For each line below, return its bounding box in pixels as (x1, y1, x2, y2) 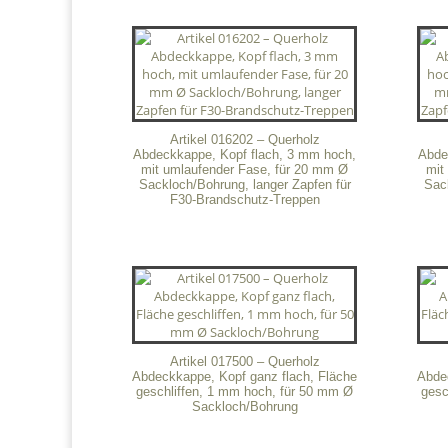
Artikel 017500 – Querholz (169, 354, 320, 370)
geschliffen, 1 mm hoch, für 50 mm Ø (136, 384, 354, 400)
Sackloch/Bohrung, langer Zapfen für (138, 176, 351, 192)
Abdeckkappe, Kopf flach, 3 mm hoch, (133, 146, 357, 162)
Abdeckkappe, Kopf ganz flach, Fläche (132, 369, 358, 385)
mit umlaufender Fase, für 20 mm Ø (141, 161, 349, 177)
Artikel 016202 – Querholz (169, 131, 320, 147)
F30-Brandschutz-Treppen (169, 191, 320, 207)
